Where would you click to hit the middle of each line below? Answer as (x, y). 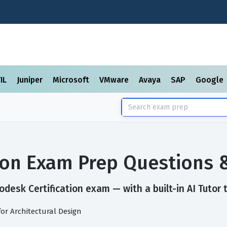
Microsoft (72, 80)
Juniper (31, 80)
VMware (115, 80)
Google (211, 80)
